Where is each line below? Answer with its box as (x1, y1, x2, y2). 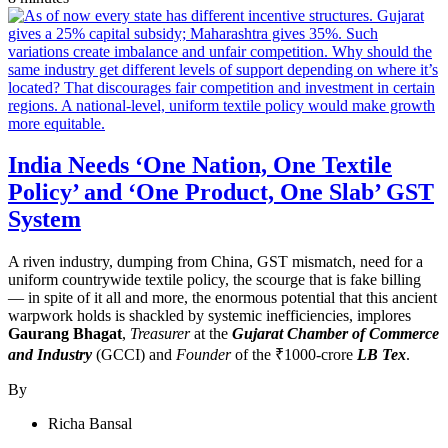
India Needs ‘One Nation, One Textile (8, 152, 392, 179)
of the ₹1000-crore (235, 346, 357, 364)
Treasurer (130, 325, 190, 343)
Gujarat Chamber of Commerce (232, 325, 439, 343)
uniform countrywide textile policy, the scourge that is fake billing (8, 271, 421, 289)
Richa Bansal (48, 415, 132, 433)
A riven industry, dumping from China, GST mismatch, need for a (8, 253, 423, 271)
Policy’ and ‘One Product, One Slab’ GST (8, 179, 434, 206)
